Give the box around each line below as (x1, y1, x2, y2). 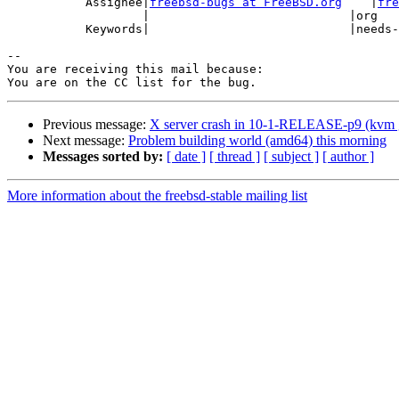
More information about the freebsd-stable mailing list (7, 188, 307, 204)
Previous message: (43, 117, 150, 133)
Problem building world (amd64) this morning (128, 133, 387, 149)
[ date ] (167, 149, 206, 165)
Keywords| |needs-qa (7, 22, 85, 37)
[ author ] (322, 149, 374, 165)
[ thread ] (209, 149, 260, 165)
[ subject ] (264, 149, 319, 165)
